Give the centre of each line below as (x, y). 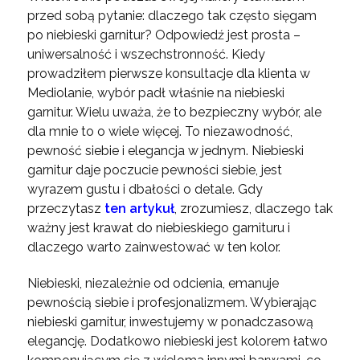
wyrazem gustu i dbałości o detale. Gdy (145, 189)
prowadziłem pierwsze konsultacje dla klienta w (168, 74)
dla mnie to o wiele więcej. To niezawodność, (160, 131)
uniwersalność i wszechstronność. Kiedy (146, 54)
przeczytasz (65, 209)
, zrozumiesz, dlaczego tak (253, 209)
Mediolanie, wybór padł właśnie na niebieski (155, 93)
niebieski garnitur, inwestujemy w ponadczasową (170, 322)
